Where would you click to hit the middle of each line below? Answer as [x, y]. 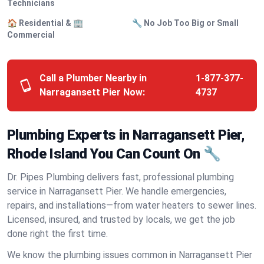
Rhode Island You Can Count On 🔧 [114, 154]
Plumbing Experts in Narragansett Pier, [126, 135]
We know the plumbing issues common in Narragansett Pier [130, 255]
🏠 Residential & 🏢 [45, 23]
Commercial [31, 35]
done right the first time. [57, 234]
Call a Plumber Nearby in [93, 78]
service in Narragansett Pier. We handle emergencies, [117, 191]
